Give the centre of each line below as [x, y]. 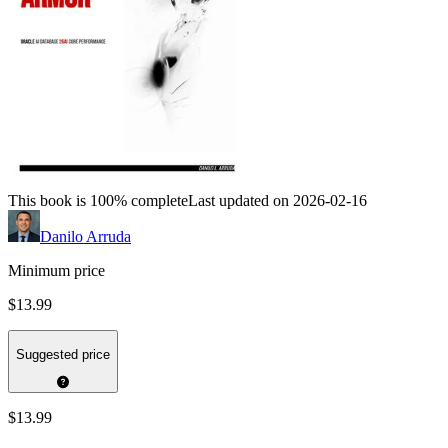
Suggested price [63, 354]
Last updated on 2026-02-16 [277, 201]
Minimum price [56, 271]
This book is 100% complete [98, 201]
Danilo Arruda [85, 237]
